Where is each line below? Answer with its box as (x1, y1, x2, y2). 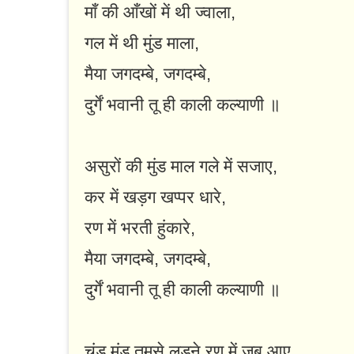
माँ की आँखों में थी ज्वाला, (85, 2, 235, 23)
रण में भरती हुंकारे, (85, 218, 195, 239)
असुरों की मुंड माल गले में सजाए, (85, 156, 277, 177)
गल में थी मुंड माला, (85, 33, 199, 54)
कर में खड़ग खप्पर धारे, (85, 187, 226, 208)
